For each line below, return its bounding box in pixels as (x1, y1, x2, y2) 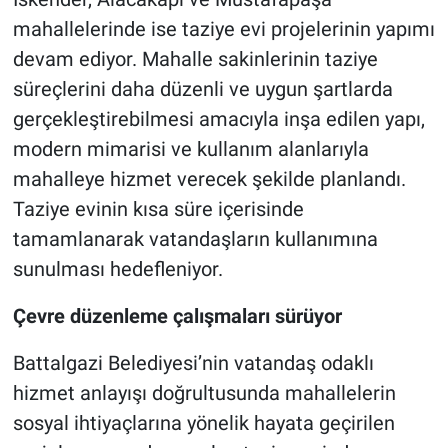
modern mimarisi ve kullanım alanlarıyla (12, 137, 369, 162)
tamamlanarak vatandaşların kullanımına (12, 227, 378, 252)
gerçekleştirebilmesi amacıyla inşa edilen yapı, (12, 107, 425, 132)
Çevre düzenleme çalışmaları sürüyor (12, 304, 342, 329)
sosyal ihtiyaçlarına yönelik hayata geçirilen (12, 411, 395, 436)
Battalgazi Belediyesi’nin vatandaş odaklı (12, 351, 374, 376)
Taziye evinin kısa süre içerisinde (12, 197, 304, 222)
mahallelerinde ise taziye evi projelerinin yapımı (12, 17, 435, 42)
